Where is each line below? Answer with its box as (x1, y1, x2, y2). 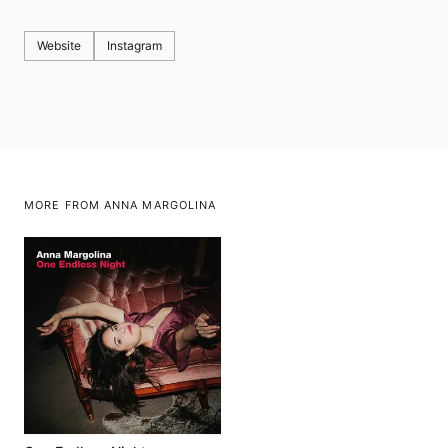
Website (37, 38, 81, 54)
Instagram (107, 38, 162, 54)
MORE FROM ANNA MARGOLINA (24, 198, 217, 213)
